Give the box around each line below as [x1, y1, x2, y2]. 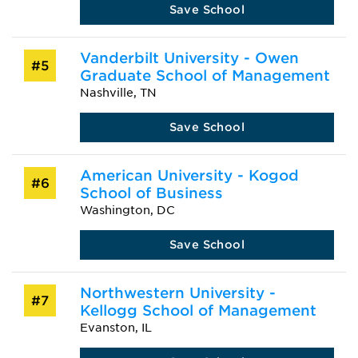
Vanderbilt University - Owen [79, 50, 299, 66]
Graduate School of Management [79, 67, 330, 84]
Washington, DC [79, 204, 175, 217]
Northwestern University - [79, 284, 276, 301]
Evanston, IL [79, 321, 152, 334]
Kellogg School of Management [79, 302, 316, 319]
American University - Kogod [79, 167, 299, 184]
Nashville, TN [79, 86, 157, 99]
